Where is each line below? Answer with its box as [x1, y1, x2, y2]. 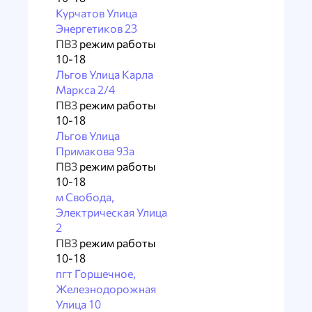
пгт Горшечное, [56, 267, 136, 280]
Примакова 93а [56, 144, 134, 157]
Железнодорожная [56, 282, 156, 295]
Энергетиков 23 [56, 22, 137, 35]
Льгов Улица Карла [56, 68, 153, 81]
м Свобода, [56, 190, 114, 203]
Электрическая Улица [56, 205, 167, 219]
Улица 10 [56, 297, 101, 311]
